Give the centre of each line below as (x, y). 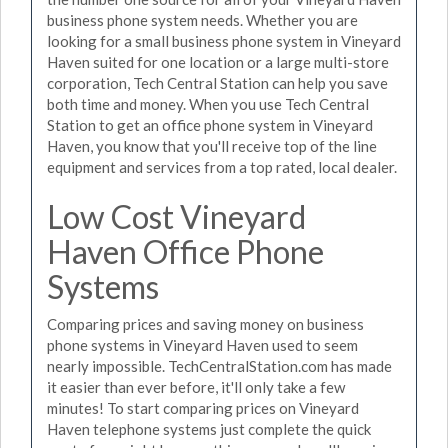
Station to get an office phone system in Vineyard (210, 124)
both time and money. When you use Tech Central (208, 103)
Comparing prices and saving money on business (205, 324)
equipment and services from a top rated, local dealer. (222, 166)
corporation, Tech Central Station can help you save (217, 82)
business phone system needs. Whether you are (202, 19)
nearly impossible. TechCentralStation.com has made (219, 366)
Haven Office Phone (185, 251)
